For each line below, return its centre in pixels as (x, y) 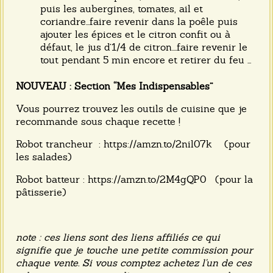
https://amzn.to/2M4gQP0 (147, 179)
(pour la (229, 179)
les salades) (44, 157)
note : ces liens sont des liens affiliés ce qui (118, 237)
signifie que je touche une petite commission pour (134, 250)
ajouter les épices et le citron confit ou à (135, 34)
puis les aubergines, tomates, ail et (122, 9)
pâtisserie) (41, 192)
